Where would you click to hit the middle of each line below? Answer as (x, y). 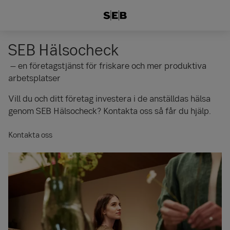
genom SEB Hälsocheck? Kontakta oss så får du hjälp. (110, 111)
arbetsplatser (34, 78)
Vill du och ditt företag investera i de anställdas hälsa (109, 98)
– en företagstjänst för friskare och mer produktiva (107, 65)
